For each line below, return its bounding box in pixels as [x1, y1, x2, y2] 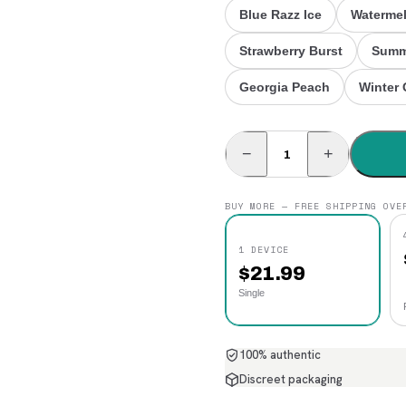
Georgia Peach [239, 80, 330, 94]
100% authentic [239, 347, 321, 362]
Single [238, 286, 265, 298]
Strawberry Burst [239, 43, 343, 58]
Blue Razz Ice [239, 7, 322, 22]
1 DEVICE [238, 242, 289, 256]
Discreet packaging [239, 372, 343, 387]
